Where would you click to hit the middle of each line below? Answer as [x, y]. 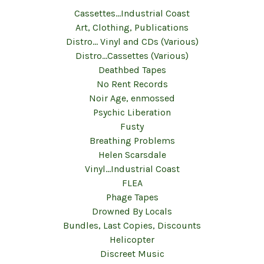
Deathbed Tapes [132, 70]
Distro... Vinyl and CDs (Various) [132, 42]
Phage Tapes [132, 197]
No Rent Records [132, 84]
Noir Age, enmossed [132, 98]
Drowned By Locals [132, 211]
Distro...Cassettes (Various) [132, 56]
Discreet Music [132, 254]
